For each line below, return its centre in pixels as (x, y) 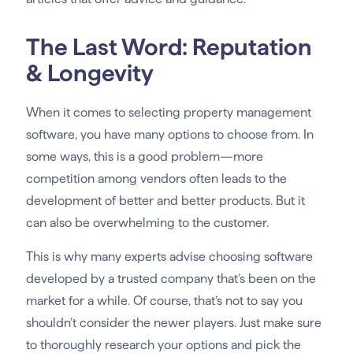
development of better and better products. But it (165, 200)
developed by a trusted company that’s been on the (171, 278)
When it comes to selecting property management (168, 112)
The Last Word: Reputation (169, 46)
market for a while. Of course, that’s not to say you (164, 300)
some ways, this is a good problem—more (144, 156)
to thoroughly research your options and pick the (163, 344)
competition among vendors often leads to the (156, 178)
